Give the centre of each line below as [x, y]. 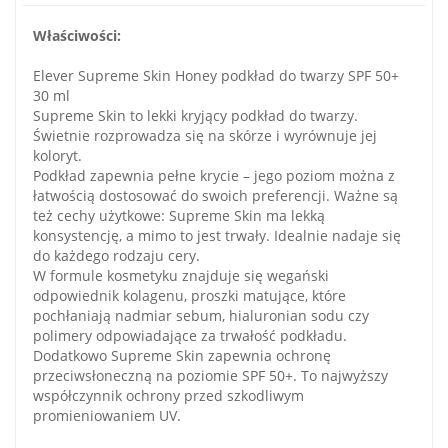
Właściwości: [77, 35]
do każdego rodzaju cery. [116, 255]
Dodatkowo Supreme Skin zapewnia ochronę [182, 355]
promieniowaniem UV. [107, 415]
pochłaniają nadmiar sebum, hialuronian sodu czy [201, 315]
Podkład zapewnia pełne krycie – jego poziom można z [214, 175]
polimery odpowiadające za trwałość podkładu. [190, 335]
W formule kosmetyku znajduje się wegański [181, 275]
